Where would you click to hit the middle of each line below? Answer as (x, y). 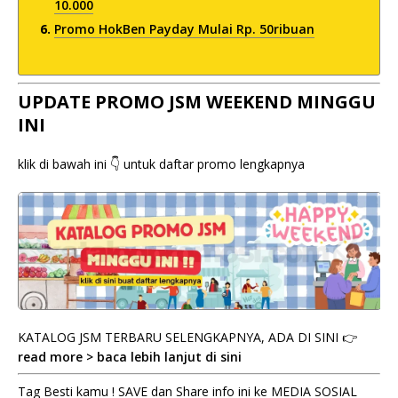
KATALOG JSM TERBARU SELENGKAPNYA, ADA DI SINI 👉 (187, 337)
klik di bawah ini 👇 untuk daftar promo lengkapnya (161, 164)
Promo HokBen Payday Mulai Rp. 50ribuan (184, 29)
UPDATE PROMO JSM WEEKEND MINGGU (197, 102)
